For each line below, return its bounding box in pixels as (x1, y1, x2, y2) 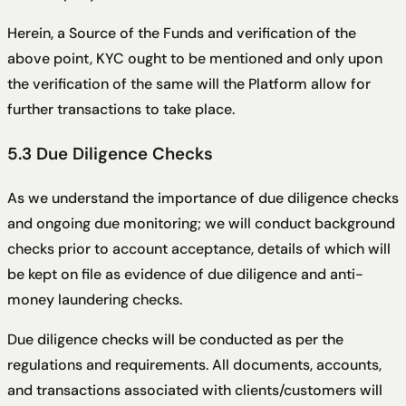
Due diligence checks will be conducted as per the (7, 329, 343, 349)
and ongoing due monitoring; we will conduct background (7, 213, 395, 233)
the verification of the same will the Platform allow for (7, 74, 371, 94)
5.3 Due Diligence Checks (7, 142, 213, 166)
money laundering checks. (7, 289, 182, 309)
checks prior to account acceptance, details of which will (7, 238, 391, 258)
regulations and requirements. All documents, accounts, (7, 354, 382, 374)
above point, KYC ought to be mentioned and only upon (7, 49, 382, 69)
